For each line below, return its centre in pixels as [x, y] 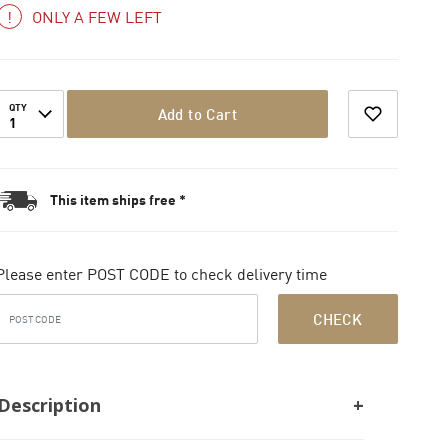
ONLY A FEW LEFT [96, 17]
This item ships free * [117, 199]
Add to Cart [197, 114]
